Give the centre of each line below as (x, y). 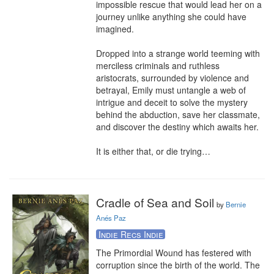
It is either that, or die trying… (153, 151)
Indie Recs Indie (131, 234)
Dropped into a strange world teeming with (178, 53)
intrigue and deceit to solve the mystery (172, 102)
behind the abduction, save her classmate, (178, 114)
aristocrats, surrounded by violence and (172, 78)
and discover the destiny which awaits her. (177, 127)
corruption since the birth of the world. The (178, 265)
